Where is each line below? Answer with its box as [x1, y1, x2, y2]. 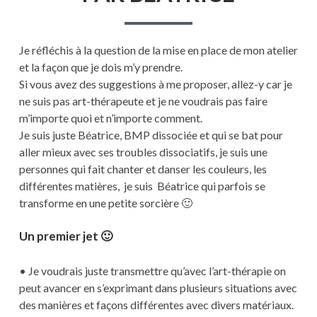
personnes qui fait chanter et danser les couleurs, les [18, 162, 267, 176]
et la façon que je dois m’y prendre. [18, 60, 183, 74]
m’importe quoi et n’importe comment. [18, 111, 202, 125]
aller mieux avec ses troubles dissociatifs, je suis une [18, 145, 267, 159]
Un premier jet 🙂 [18, 229, 113, 244]
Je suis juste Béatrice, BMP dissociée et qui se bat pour [18, 128, 283, 142]
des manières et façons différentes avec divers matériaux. [18, 297, 294, 311]
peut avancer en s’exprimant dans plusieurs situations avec [18, 280, 297, 294]
